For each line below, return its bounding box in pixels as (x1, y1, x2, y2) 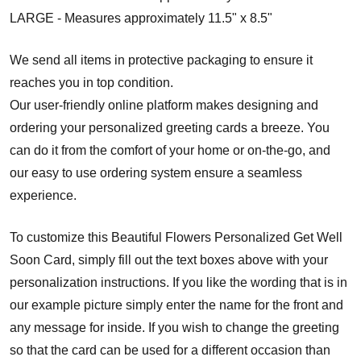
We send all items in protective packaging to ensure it (10, 52, 313, 67)
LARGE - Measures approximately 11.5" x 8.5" (10, 10, 272, 25)
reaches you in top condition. (10, 75, 173, 89)
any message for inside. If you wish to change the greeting (10, 320, 339, 334)
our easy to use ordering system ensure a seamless (10, 165, 302, 180)
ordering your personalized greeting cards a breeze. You (10, 120, 330, 135)
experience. (10, 188, 77, 202)
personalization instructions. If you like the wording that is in (10, 275, 347, 289)
